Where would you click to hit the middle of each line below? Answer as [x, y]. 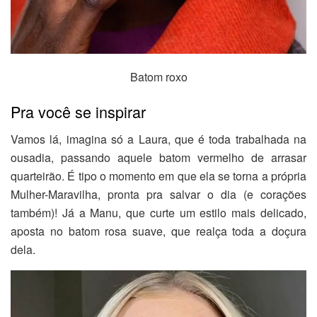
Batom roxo [158, 76]
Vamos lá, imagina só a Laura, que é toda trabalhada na [158, 139]
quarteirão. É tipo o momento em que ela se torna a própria [158, 175]
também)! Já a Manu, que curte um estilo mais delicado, [158, 212]
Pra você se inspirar [78, 112]
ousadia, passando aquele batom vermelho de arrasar [158, 157]
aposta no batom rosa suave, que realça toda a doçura [158, 231]
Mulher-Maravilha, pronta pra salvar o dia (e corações [158, 194]
